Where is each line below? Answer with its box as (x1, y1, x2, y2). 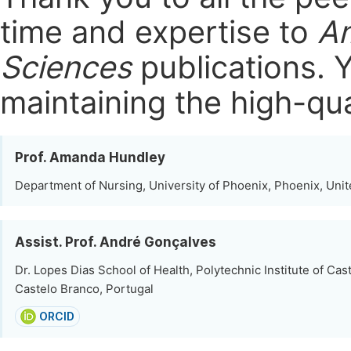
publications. (132, 49, 334, 85)
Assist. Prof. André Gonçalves (15, 234, 216, 250)
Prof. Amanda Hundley (15, 150, 165, 165)
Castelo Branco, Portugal (15, 282, 154, 296)
